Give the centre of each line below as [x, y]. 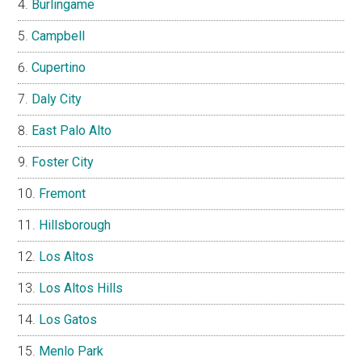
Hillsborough [75, 225]
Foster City [63, 162]
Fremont [63, 193]
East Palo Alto [72, 130]
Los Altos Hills [81, 288]
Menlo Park [72, 351]
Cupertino [59, 67]
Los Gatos [68, 319]
